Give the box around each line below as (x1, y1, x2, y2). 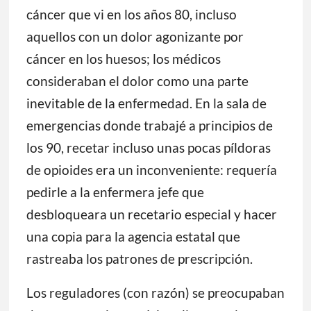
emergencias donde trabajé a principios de (26, 117, 273, 134)
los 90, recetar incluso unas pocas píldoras (26, 140, 271, 156)
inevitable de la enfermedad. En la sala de (26, 95, 267, 112)
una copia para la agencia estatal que (26, 228, 240, 245)
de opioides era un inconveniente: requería (26, 162, 277, 178)
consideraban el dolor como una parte (26, 73, 249, 90)
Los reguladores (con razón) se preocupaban (26, 285, 285, 301)
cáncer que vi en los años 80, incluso (26, 6, 237, 23)
